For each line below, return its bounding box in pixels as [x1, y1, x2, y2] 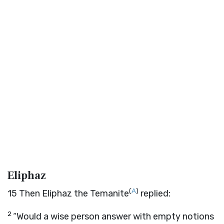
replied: [138, 188, 170, 199]
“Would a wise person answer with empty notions [13, 211, 214, 222]
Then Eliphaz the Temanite [19, 188, 129, 199]
